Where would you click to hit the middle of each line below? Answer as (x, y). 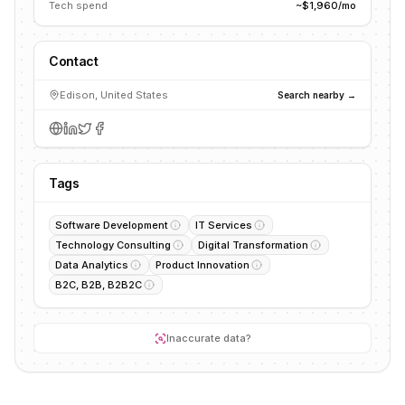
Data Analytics (92, 265)
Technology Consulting (113, 245)
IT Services (224, 225)
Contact (74, 61)
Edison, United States (114, 95)
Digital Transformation (253, 245)
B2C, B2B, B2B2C (99, 285)
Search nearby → (317, 94)
